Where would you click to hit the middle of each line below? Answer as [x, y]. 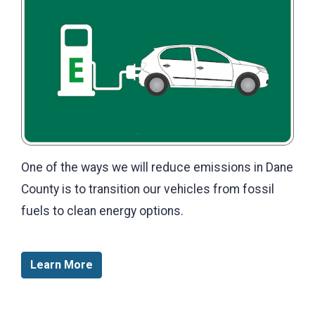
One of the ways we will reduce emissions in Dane [157, 167]
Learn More [62, 264]
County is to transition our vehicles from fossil [148, 189]
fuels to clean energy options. [105, 211]
